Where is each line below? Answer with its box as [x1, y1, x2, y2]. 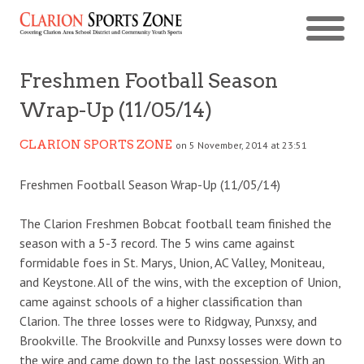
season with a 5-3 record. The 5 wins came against [19, 234, 295, 251]
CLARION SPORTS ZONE [19, 136, 172, 152]
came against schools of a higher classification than [19, 292, 302, 310]
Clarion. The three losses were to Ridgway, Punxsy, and [19, 312, 317, 329]
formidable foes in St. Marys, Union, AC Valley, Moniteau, [19, 253, 324, 271]
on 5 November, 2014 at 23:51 [175, 138, 307, 151]
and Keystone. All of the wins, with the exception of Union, [19, 273, 340, 290]
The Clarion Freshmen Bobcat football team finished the [19, 214, 331, 232]
